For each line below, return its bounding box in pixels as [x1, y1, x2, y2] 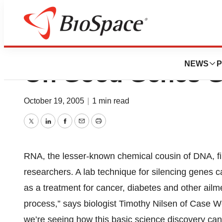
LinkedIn [47, 123, 81, 133]
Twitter [30, 123, 57, 133]
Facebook [64, 123, 104, 133]
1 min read [92, 97, 129, 105]
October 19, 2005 [24, 97, 86, 105]
